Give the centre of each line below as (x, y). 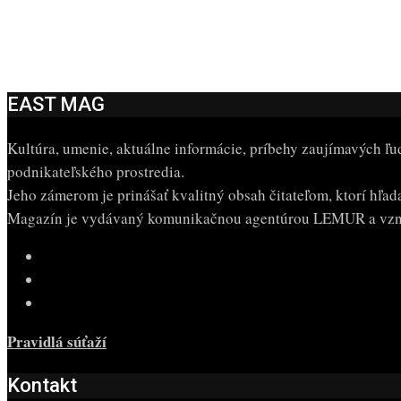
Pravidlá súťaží (57, 342)
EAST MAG (56, 105)
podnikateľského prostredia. (96, 172)
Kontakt (42, 386)
